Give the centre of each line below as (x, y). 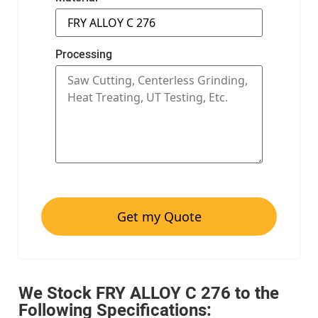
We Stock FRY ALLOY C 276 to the (149, 292)
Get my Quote (159, 216)
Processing (84, 54)
